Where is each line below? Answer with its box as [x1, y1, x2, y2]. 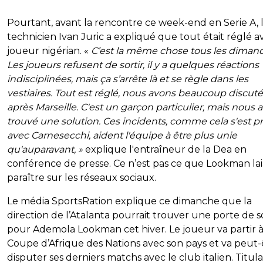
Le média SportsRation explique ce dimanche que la [7, 195, 252, 207]
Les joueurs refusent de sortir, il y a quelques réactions [7, 59, 259, 71]
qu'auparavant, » [7, 144, 85, 156]
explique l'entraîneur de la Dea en [85, 144, 247, 156]
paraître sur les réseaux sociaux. [7, 172, 156, 184]
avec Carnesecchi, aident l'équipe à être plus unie [7, 130, 237, 141]
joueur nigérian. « [7, 45, 91, 57]
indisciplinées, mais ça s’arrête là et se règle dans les [7, 73, 248, 85]
